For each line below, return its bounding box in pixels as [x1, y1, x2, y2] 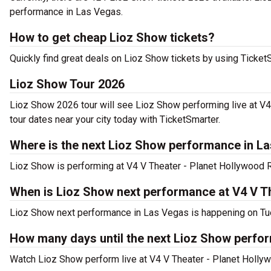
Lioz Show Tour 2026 [10, 77, 125, 91]
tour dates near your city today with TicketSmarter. [10, 114, 220, 125]
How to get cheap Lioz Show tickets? [10, 30, 215, 45]
